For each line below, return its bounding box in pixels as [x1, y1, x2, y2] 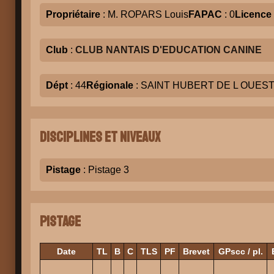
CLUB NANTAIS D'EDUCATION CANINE [75, 45, 262, 55]
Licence [235, 9, 272, 20]
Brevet [183, 246, 210, 256]
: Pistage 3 [81, 165, 129, 175]
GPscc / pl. [218, 246, 263, 256]
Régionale [86, 80, 133, 91]
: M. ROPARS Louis [100, 9, 188, 20]
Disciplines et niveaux [40, 128, 161, 146]
